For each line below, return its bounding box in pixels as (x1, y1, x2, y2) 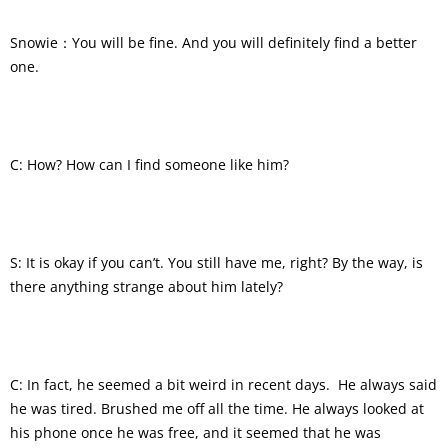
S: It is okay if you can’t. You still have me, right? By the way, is (10, 252, 423, 272)
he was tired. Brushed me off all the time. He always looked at (10, 398, 424, 418)
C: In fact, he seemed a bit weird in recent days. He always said (10, 374, 437, 394)
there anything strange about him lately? (10, 276, 283, 296)
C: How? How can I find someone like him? (10, 154, 289, 174)
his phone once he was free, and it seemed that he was (10, 422, 381, 442)
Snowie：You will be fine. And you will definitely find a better (10, 32, 417, 52)
